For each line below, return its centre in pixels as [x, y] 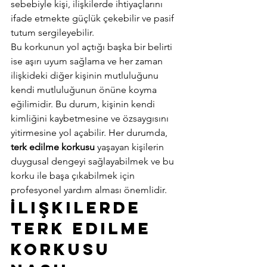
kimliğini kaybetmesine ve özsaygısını [91, 118]
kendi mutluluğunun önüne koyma [85, 90]
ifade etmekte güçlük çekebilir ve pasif [94, 18]
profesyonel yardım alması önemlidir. [90, 190]
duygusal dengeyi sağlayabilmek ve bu [94, 161]
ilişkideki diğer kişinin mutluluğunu [86, 75]
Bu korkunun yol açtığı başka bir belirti [93, 47]
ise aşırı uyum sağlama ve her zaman [88, 61]
